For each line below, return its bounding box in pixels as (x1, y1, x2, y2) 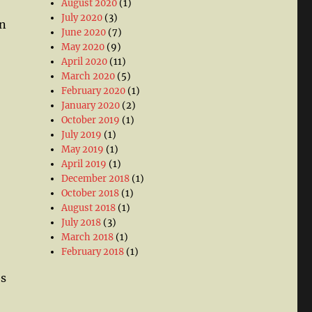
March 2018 (61, 231, 114, 243)
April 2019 (61, 158, 107, 170)
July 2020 (61, 12, 103, 24)
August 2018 (61, 202, 116, 214)
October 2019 (61, 114, 120, 126)
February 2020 (61, 85, 126, 97)
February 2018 (61, 246, 125, 258)
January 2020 (61, 100, 120, 111)
